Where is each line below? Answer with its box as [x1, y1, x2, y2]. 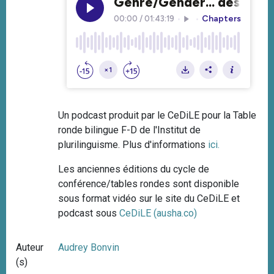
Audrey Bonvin [58, 242, 120, 254]
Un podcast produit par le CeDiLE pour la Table [58, 109, 257, 122]
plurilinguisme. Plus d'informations [58, 139, 209, 151]
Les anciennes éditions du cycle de [58, 163, 210, 176]
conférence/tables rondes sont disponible [58, 178, 240, 190]
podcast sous [58, 207, 120, 220]
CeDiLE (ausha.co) [119, 207, 198, 220]
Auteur [16, 242, 43, 254]
